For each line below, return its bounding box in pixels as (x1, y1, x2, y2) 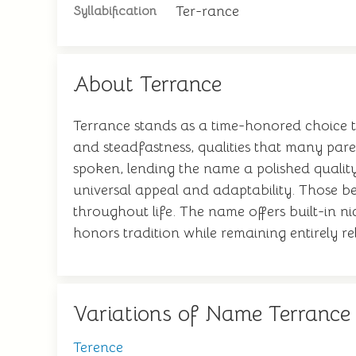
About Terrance (73, 71, 222, 98)
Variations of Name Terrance (73, 300, 350, 327)
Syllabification (73, 3, 157, 19)
